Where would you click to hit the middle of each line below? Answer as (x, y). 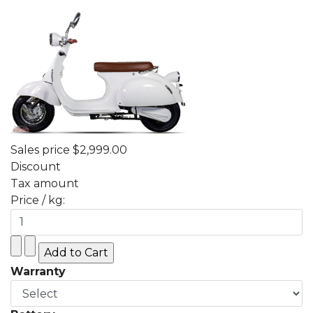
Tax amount (45, 183)
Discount (36, 166)
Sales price (42, 150)
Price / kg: (38, 200)
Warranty (38, 271)
